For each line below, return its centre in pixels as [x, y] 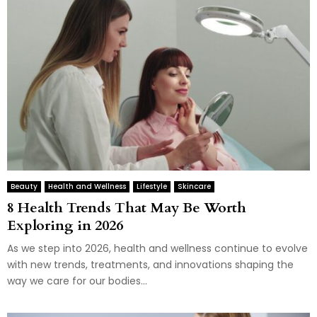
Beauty [24, 186]
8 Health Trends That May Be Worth [127, 207]
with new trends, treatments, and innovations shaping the [150, 264]
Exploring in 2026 [65, 225]
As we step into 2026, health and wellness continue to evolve [157, 248]
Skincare [194, 186]
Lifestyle [152, 186]
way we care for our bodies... [77, 281]
